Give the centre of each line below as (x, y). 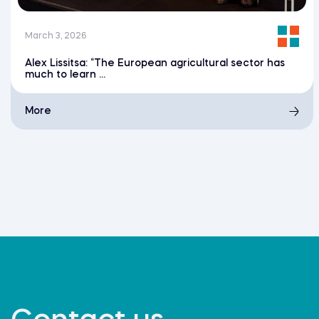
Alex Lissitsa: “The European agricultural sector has (155, 64)
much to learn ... (65, 75)
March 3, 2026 (56, 37)
